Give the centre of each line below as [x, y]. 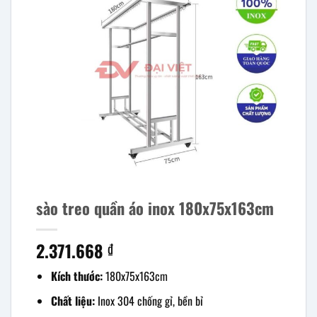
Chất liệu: [73, 300]
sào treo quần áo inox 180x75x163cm [155, 207]
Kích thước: [76, 276]
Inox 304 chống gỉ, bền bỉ [149, 300]
